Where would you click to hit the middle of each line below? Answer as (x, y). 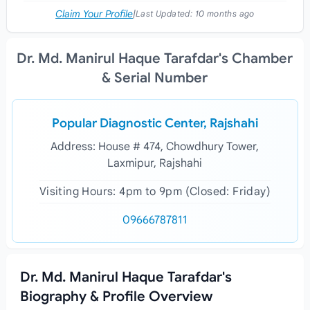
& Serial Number (155, 78)
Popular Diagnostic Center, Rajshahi (155, 123)
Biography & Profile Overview (116, 297)
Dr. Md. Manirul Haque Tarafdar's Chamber (155, 58)
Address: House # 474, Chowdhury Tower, (155, 147)
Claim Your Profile (94, 14)
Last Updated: (165, 13)
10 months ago (225, 13)
